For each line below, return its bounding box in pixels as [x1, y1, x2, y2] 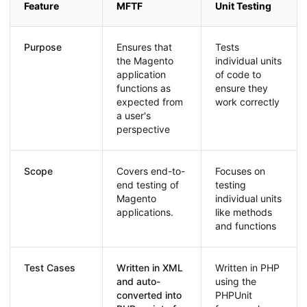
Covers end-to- [116, 165, 185, 177]
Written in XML [116, 262, 183, 274]
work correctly [215, 96, 280, 108]
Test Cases [24, 262, 75, 274]
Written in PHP [215, 262, 280, 274]
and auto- [116, 275, 160, 288]
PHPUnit [215, 289, 252, 302]
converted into [116, 289, 182, 302]
